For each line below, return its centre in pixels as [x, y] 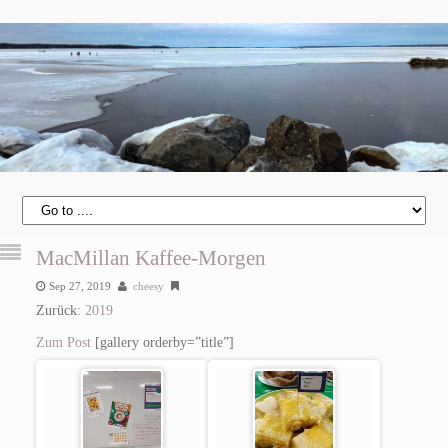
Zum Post [63, 342]
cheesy [148, 285]
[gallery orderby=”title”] [162, 342]
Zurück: [60, 310]
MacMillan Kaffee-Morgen [150, 257]
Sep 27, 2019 [79, 285]
